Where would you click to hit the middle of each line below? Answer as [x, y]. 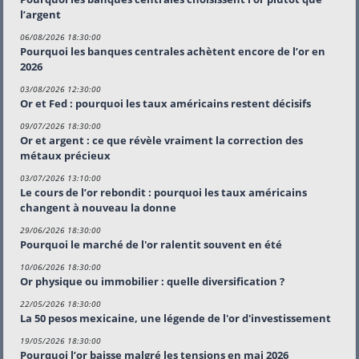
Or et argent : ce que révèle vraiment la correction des [161, 140]
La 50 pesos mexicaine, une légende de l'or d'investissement [175, 318]
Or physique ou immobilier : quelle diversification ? [152, 281]
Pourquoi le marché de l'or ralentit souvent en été [151, 244]
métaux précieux [65, 155]
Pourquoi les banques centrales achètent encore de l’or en [173, 51]
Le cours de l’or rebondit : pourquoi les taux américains [163, 192]
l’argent [40, 14]
